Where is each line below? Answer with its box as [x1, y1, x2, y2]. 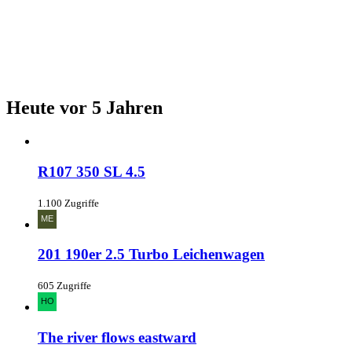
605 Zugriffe [38, 280, 91, 291]
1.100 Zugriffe [38, 196, 99, 209]
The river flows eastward [38, 328, 196, 346]
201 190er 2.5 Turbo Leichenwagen [38, 246, 265, 263]
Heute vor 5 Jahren [6, 97, 163, 119]
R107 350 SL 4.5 [38, 163, 145, 180]
